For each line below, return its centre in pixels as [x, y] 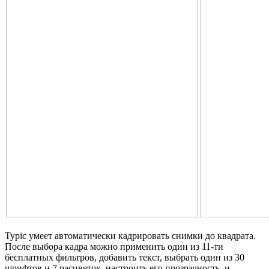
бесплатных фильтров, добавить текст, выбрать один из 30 [125, 258]
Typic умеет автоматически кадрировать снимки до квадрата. [130, 236]
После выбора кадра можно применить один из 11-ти [114, 247]
